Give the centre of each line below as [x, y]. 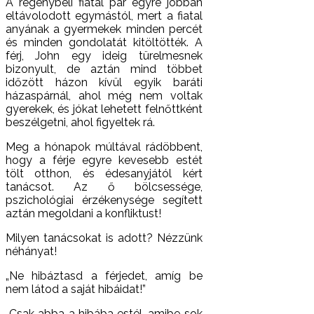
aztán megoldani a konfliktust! [83, 213]
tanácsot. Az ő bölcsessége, [104, 186]
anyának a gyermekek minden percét [104, 29]
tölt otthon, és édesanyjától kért [104, 173]
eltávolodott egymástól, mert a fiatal [104, 15]
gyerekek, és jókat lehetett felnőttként [104, 109]
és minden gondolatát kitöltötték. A [104, 42]
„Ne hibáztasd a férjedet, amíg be [104, 275]
